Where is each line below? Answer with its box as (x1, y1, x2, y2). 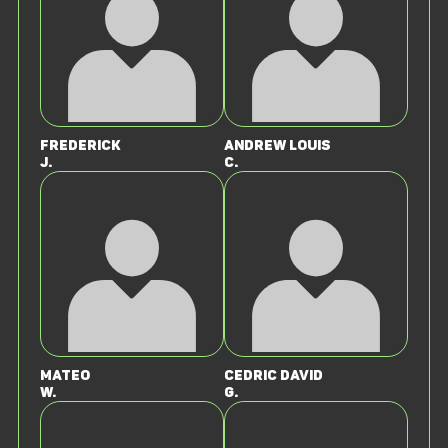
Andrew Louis (224, 137, 331, 155)
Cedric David (224, 367, 323, 385)
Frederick (40, 137, 120, 155)
